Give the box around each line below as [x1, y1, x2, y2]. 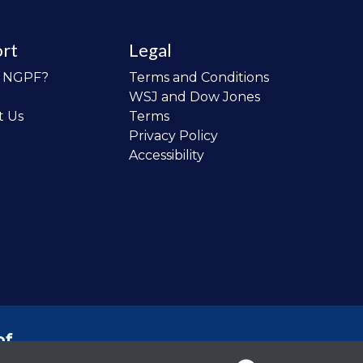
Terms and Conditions [128, 70, 269, 85]
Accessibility [128, 147, 204, 163]
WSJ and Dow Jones [128, 89, 260, 105]
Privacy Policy [128, 128, 218, 143]
